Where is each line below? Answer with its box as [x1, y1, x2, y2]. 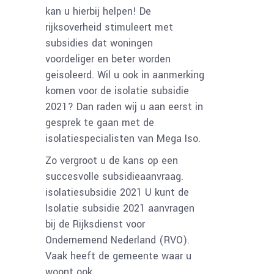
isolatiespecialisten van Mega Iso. [45, 131, 201, 146]
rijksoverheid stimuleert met [45, 20, 173, 34]
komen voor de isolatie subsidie [45, 84, 189, 98]
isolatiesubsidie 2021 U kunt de [45, 185, 189, 199]
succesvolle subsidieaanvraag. [45, 169, 183, 183]
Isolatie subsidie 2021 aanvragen [45, 201, 194, 215]
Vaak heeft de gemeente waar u [45, 249, 191, 263]
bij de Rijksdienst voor [45, 217, 145, 231]
